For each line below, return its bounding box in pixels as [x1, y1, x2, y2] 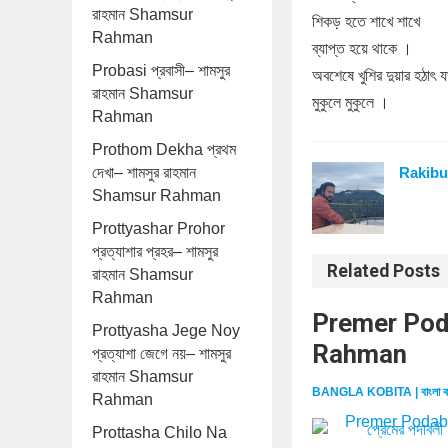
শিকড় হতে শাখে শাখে [312, 13, 420, 30]
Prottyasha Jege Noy [92, 322, 240, 339]
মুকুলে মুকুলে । [312, 94, 389, 111]
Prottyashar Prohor [92, 220, 225, 237]
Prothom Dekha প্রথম [92, 141, 236, 158]
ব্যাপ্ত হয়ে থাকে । [312, 40, 412, 57]
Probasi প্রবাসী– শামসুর [92, 62, 230, 79]
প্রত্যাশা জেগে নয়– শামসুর [92, 345, 231, 362]
